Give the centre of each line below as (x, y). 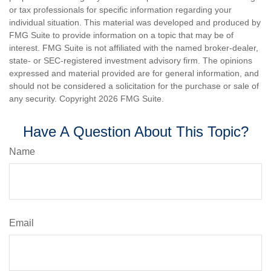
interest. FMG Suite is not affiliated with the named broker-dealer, (134, 48)
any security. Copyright (54, 99)
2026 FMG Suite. (131, 99)
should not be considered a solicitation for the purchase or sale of (134, 86)
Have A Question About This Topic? (135, 132)
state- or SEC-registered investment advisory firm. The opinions (131, 60)
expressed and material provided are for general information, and (134, 73)
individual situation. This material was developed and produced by (135, 22)
